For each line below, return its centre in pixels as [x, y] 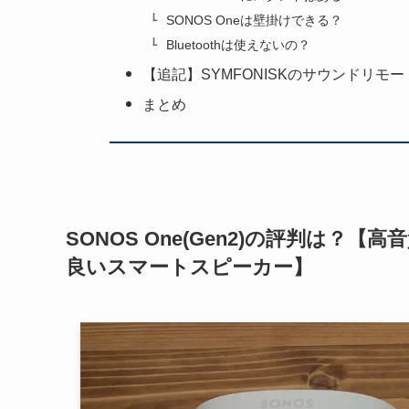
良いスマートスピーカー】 [189, 267]
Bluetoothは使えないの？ [238, 44]
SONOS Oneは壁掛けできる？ [254, 21]
